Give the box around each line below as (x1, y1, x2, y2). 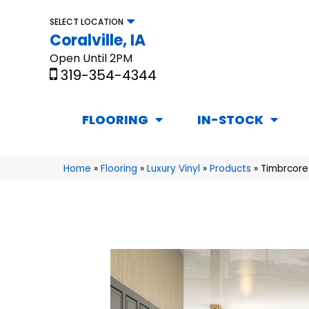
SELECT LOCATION (50, 15, 123, 28)
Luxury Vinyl (147, 162, 200, 176)
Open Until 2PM (50, 50, 132, 66)
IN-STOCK (197, 111, 263, 129)
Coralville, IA (50, 29, 146, 51)
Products (210, 162, 251, 176)
